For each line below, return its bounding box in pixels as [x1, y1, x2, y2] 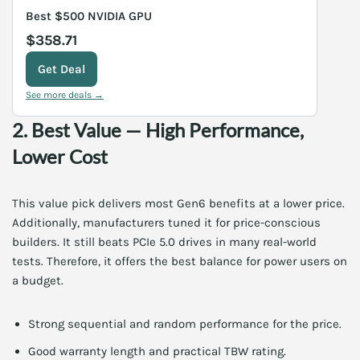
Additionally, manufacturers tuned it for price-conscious [12, 215, 321, 230]
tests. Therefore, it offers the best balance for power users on [12, 254, 347, 268]
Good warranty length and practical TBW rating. [28, 344, 286, 358]
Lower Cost [12, 145, 108, 168]
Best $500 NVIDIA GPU [26, 9, 152, 23]
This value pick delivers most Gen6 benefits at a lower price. [12, 196, 345, 211]
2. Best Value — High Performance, [12, 118, 304, 141]
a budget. [12, 273, 63, 288]
